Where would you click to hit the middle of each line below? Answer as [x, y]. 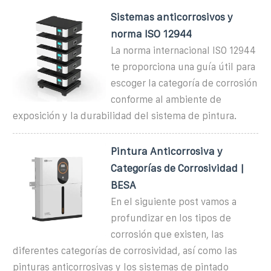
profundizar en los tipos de [171, 218]
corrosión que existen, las [168, 234]
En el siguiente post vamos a [174, 201]
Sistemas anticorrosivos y [172, 17]
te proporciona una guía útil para [183, 67]
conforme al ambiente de [166, 99]
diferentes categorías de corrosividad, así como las [125, 250]
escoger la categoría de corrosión [184, 83]
